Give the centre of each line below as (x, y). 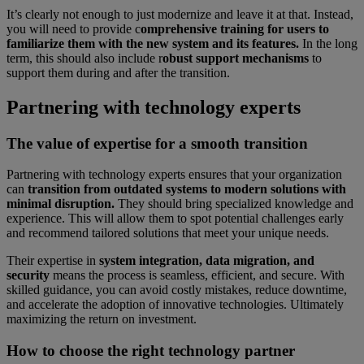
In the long (328, 43)
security (28, 275)
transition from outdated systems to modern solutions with (185, 189)
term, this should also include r (84, 58)
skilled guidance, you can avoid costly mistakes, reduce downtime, (177, 290)
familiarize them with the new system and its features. (153, 43)
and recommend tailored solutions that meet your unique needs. (168, 233)
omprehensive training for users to (235, 28)
